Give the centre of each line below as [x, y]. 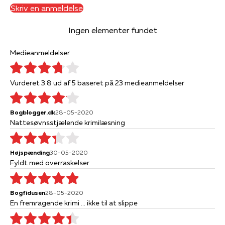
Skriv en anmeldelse [47, 8]
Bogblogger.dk [33, 112]
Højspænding [30, 152]
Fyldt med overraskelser [50, 162]
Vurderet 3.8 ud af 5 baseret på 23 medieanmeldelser [97, 83]
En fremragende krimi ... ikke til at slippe [74, 203]
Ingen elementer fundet [113, 30]
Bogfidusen [28, 192]
